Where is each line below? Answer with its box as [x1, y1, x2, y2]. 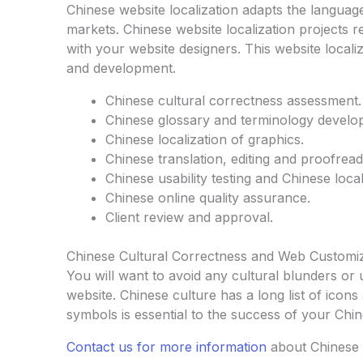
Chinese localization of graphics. [105, 130, 304, 147]
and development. [66, 59, 176, 76]
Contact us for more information [66, 338, 267, 355]
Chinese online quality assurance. [105, 189, 310, 206]
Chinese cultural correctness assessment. [105, 92, 361, 109]
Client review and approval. [105, 208, 273, 225]
